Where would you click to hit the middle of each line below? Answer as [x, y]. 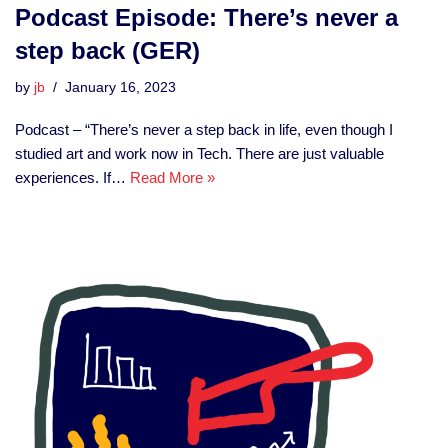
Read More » [172, 177]
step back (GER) [107, 50]
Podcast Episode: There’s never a [206, 17]
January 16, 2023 [120, 87]
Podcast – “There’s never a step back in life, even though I [204, 129]
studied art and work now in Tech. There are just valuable [199, 153]
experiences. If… [72, 177]
